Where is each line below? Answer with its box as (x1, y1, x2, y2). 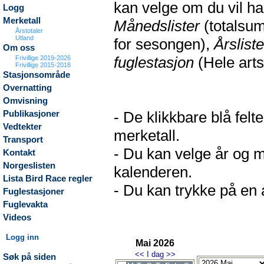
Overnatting (3, 83, 52, 93)
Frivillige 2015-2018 (15, 61, 71, 68)
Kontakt (3, 148, 35, 157)
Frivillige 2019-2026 (15, 54, 71, 61)
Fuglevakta (3, 200, 48, 209)
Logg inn (6, 233, 39, 242)
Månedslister (114, 17, 200, 35)
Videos (3, 213, 31, 222)
